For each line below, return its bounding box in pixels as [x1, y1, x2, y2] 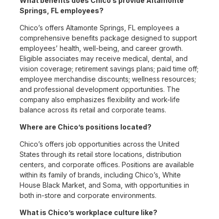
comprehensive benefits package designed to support [20, 34, 197, 43]
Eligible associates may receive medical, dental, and [20, 54, 188, 63]
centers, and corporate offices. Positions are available [20, 160, 194, 169]
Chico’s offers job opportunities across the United [20, 140, 179, 149]
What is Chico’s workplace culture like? [20, 208, 157, 217]
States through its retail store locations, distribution [20, 150, 181, 159]
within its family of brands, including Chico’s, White [20, 171, 181, 179]
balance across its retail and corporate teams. [20, 106, 166, 114]
